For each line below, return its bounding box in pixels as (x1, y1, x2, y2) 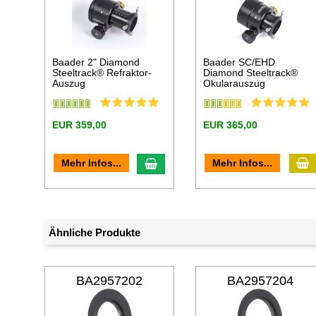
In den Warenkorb (157, 157, 245, 169)
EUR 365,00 (203, 119, 258, 131)
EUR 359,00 (52, 119, 107, 131)
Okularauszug (203, 78, 266, 90)
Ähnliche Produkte (49, 226, 141, 239)
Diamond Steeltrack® (203, 67, 298, 79)
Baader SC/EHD (203, 56, 276, 68)
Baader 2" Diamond (52, 56, 140, 68)
